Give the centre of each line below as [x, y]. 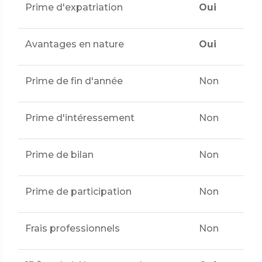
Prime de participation [78, 192]
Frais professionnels [73, 228]
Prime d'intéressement [80, 118]
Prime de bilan [59, 155]
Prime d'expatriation [74, 7]
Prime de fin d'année [74, 81]
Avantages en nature [75, 44]
